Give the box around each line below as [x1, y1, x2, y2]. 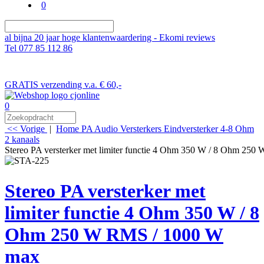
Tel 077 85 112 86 [5, 43, 72, 53]
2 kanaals [5, 134, 39, 144]
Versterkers [120, 124, 161, 134]
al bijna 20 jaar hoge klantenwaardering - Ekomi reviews [5, 32, 215, 42]
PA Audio [81, 124, 118, 134]
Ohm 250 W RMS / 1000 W [5, 224, 223, 246]
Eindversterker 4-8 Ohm [164, 124, 254, 134]
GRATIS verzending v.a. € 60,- [5, 80, 121, 90]
